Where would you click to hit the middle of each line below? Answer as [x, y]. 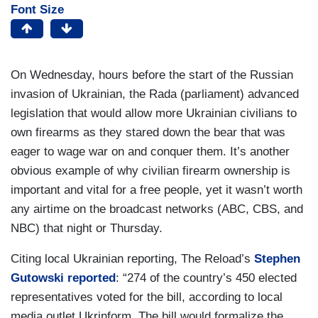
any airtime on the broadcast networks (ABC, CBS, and [157, 209]
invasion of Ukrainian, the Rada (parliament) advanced [155, 94]
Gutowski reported [63, 278]
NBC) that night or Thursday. [87, 229]
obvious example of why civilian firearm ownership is [150, 171]
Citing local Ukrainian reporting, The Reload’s [132, 259]
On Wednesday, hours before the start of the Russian [152, 75]
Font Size [37, 10]
